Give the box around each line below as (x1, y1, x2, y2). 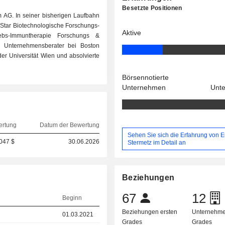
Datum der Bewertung (39, 122, 99, 129)
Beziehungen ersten (122, 208, 178, 216)
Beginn (62, 194, 82, 201)
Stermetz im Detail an (128, 139, 186, 146)
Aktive (122, 29, 142, 37)
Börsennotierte (122, 73, 169, 81)
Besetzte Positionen (122, 5, 182, 12)
